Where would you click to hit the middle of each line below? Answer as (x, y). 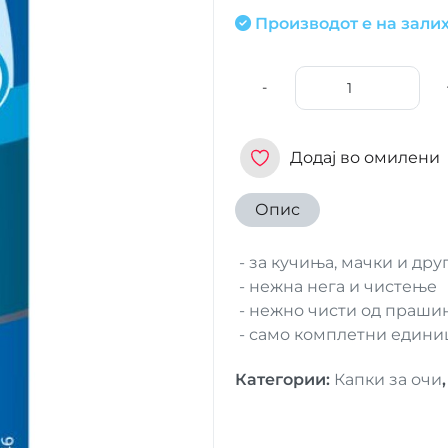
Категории (280, 379)
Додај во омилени (364, 157)
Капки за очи (387, 379)
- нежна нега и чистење (335, 286)
